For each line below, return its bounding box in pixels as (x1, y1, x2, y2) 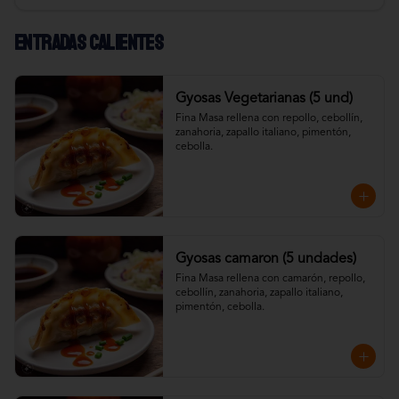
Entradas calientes (14, 29, 164, 56)
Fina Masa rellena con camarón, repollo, (175, 273, 365, 284)
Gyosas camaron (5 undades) (281, 252, 356, 266)
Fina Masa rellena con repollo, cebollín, (175, 113, 362, 124)
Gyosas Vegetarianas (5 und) (175, 92, 353, 106)
